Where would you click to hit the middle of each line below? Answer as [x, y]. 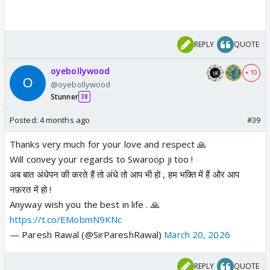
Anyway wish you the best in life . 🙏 [85, 204]
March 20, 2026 [197, 234]
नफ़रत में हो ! [30, 189]
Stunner [64, 96]
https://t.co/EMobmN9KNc [66, 219]
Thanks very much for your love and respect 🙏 [108, 144]
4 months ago [65, 120]
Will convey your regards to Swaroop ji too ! [102, 159]
